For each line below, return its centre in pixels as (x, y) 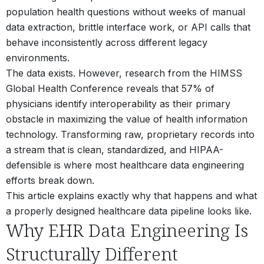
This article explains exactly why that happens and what (131, 196)
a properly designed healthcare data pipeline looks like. (129, 211)
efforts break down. (50, 181)
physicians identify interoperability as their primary (118, 104)
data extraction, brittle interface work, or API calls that (128, 27)
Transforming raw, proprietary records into (156, 135)
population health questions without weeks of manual (126, 12)
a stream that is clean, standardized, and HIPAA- (115, 150)
